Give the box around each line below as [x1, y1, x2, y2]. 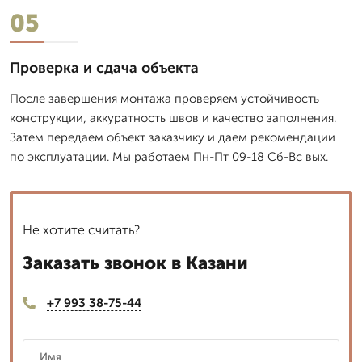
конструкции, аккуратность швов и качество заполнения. [10, 110, 336, 125]
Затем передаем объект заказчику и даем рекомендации [10, 129, 335, 145]
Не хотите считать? [23, 221, 140, 238]
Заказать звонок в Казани [23, 251, 248, 274]
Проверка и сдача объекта [10, 58, 199, 77]
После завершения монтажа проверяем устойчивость [10, 90, 319, 106]
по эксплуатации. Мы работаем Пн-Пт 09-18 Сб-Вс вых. [10, 149, 328, 164]
